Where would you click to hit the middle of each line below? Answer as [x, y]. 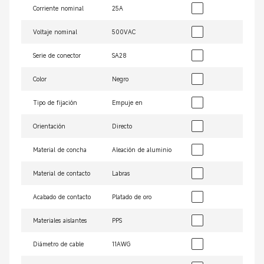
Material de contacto [62, 173]
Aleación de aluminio [142, 150]
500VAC [124, 32]
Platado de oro [132, 197]
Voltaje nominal [55, 32]
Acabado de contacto [62, 197]
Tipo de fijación [55, 103]
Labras [121, 173]
